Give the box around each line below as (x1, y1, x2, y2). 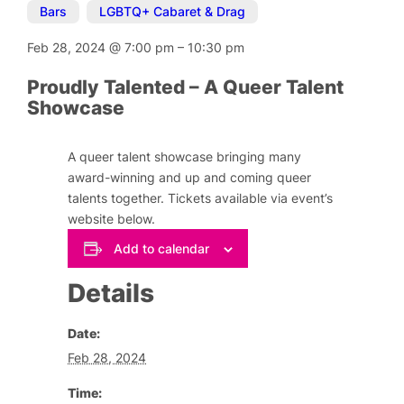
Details (68, 277, 155, 308)
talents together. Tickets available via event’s (68, 190, 334, 207)
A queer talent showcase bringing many (68, 149, 302, 165)
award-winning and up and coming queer (68, 170, 312, 186)
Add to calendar (113, 240, 209, 256)
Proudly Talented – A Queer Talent (27, 76, 344, 98)
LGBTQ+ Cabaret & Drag (99, 4, 246, 20)
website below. (68, 211, 156, 227)
